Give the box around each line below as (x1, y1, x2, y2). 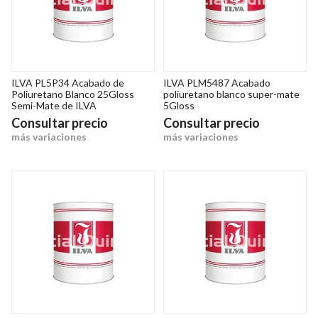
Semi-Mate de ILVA (11, 99, 97, 112)
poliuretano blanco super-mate (163, 88, 300, 101)
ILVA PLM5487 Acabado (163, 77, 270, 89)
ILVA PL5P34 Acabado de (11, 77, 124, 89)
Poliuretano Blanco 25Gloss (11, 88, 134, 101)
